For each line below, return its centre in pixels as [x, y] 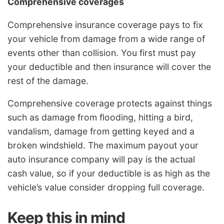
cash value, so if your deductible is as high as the [109, 173]
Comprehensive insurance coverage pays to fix [105, 24]
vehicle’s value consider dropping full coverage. [106, 187]
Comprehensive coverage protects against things [110, 103]
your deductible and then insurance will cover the [109, 66]
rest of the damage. [48, 80]
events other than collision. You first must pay [102, 52]
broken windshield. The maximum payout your [103, 145]
